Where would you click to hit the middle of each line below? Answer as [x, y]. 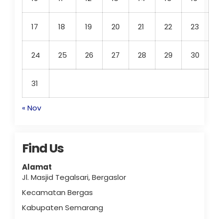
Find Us [43, 148]
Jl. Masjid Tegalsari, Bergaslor [74, 177]
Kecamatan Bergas [57, 192]
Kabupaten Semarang [63, 208]
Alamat [37, 167]
